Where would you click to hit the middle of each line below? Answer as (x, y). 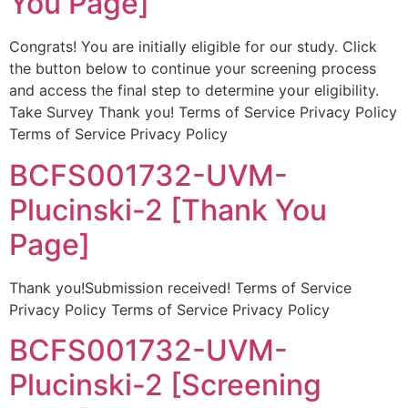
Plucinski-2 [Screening (165, 384)
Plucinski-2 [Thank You (168, 209)
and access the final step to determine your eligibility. (194, 91)
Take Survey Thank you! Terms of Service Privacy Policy (203, 112)
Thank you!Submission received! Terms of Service (180, 287)
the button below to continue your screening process (193, 69)
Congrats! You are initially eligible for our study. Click (193, 47)
